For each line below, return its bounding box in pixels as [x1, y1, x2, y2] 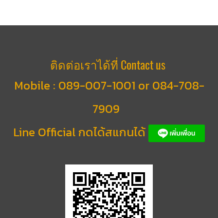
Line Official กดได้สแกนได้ [13, 123, 148, 141]
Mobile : [14, 76, 58, 94]
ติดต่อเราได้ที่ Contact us [50, 56, 168, 73]
